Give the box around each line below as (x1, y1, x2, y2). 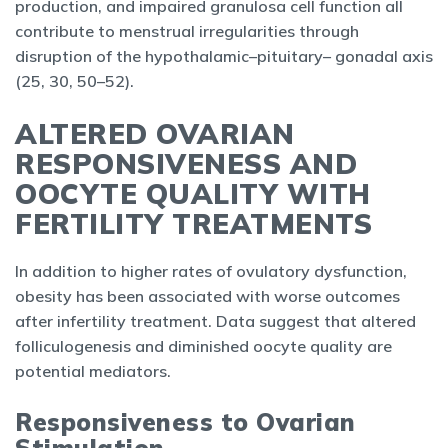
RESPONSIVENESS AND (15, 146, 357, 181)
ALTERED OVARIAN (15, 116, 295, 151)
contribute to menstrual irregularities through (15, 21, 359, 41)
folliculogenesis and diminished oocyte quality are (15, 336, 392, 356)
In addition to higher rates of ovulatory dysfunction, (15, 261, 407, 281)
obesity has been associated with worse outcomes (15, 286, 400, 306)
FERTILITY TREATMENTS (15, 206, 381, 241)
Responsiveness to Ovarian (15, 407, 356, 437)
